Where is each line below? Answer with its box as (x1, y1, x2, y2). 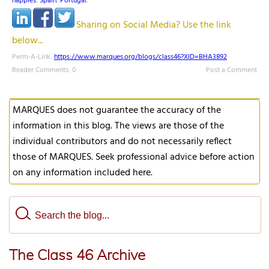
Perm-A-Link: (12, 51, 54, 64)
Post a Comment (206, 64, 257, 77)
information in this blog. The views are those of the (13, 118, 224, 134)
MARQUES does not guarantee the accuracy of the (13, 103, 221, 119)
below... (12, 33, 43, 49)
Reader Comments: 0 (12, 64, 76, 77)
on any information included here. (13, 165, 153, 181)
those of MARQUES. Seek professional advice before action (13, 150, 255, 166)
